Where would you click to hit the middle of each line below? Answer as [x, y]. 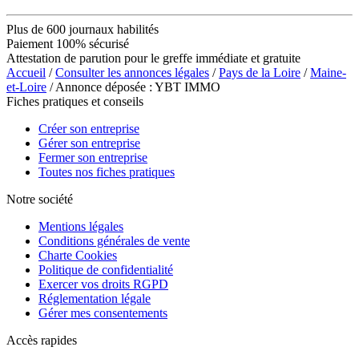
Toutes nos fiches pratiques [107, 171]
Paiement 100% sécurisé [68, 43]
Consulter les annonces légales [132, 72]
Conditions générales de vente [114, 240]
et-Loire [26, 87]
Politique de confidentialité [106, 269]
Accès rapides [42, 340]
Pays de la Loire [260, 72]
